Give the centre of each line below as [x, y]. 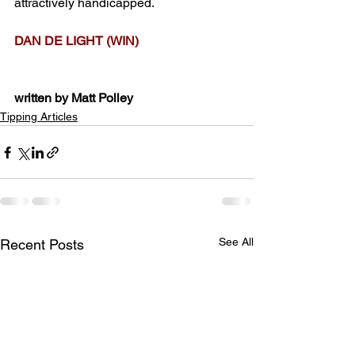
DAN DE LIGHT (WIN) [76, 41]
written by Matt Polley [74, 98]
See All [236, 242]
